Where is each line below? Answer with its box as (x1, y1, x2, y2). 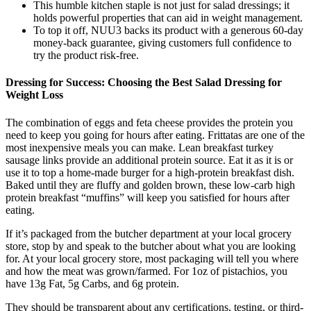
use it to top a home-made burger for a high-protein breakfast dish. (6, 166, 294, 178)
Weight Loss (6, 89, 63, 101)
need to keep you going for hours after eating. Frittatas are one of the (6, 128, 305, 141)
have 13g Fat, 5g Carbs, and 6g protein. (6, 277, 179, 289)
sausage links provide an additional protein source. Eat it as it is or (6, 153, 293, 166)
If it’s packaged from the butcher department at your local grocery (6, 227, 292, 239)
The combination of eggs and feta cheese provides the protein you (6, 116, 293, 128)
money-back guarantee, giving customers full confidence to (33, 37, 292, 49)
